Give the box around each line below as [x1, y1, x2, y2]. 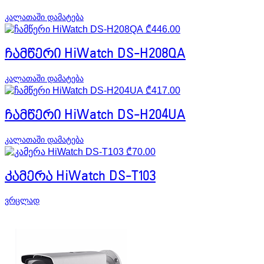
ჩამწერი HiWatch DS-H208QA [5, 47, 186, 61]
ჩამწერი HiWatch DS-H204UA [5, 108, 186, 123]
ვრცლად [5, 196, 39, 206]
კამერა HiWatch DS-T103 [5, 169, 156, 184]
